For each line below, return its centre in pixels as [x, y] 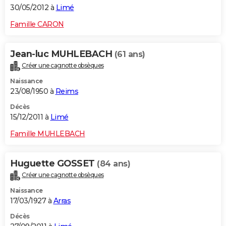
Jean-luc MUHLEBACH [62, 54]
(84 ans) [114, 163]
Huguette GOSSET [53, 163]
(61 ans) [130, 54]
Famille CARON [37, 24]
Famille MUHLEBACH [48, 133]
